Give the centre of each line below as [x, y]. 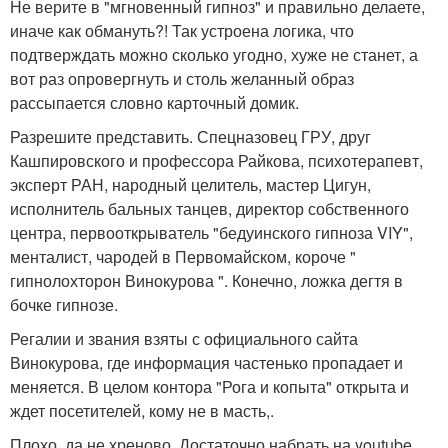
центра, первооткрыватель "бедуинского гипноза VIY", [211, 232]
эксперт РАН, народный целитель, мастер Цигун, [190, 184]
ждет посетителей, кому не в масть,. [142, 410]
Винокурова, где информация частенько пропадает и [206, 362]
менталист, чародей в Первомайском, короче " [183, 256]
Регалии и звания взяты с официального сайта [184, 338]
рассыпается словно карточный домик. [154, 102]
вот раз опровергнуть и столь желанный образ [182, 78]
